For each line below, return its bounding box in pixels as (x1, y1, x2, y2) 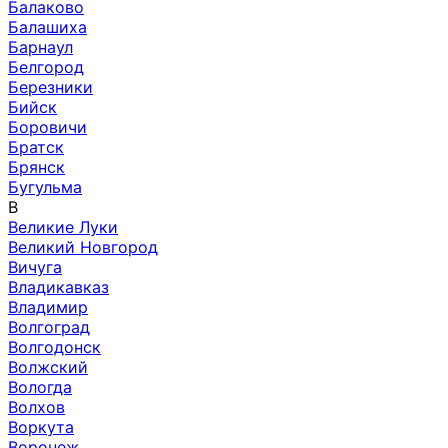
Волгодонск (8, 336, 101, 357)
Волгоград (8, 316, 90, 337)
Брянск (8, 156, 65, 177)
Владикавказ (8, 276, 109, 297)
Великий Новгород (8, 236, 158, 257)
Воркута (8, 416, 74, 437)
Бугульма (8, 176, 82, 197)
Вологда (8, 376, 72, 397)
